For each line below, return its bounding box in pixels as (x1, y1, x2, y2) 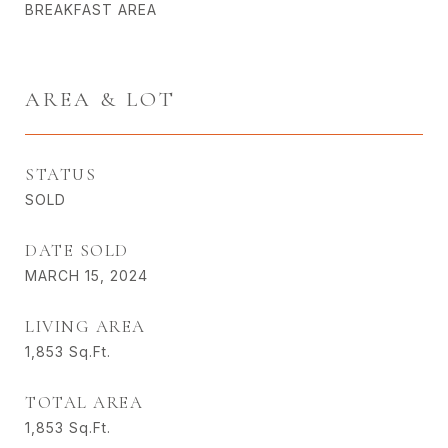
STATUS (25, 164, 96, 186)
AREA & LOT (25, 87, 176, 113)
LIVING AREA (25, 316, 146, 338)
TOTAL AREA (25, 392, 143, 414)
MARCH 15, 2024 (25, 267, 148, 285)
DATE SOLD (25, 240, 129, 262)
